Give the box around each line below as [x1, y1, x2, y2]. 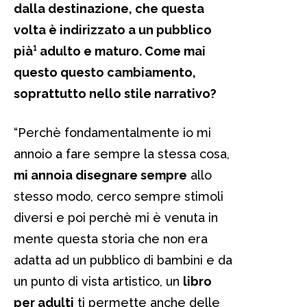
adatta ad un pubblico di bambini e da [14, 252, 232, 267]
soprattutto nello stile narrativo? [14, 86, 219, 101]
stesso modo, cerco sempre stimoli [14, 188, 223, 204]
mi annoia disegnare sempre [14, 167, 187, 182]
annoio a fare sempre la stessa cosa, [14, 146, 230, 161]
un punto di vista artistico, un [14, 273, 183, 288]
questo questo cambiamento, [14, 64, 196, 79]
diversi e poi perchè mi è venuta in [14, 210, 218, 225]
